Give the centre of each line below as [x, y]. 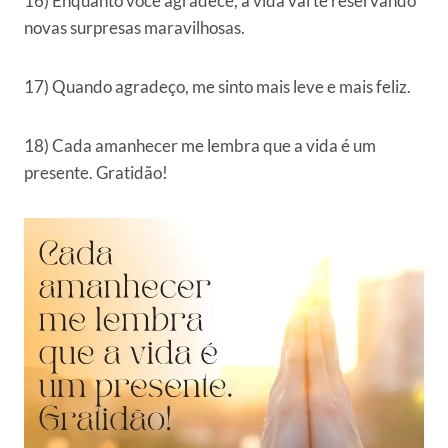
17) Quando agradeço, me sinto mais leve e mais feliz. [217, 87]
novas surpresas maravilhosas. [134, 28]
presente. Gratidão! [96, 173]
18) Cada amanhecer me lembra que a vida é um [200, 146]
